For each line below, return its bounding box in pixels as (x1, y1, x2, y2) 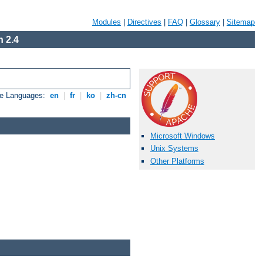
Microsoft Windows (150, 131, 215, 141)
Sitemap (227, 18, 255, 26)
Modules (92, 18, 121, 26)
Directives (127, 18, 161, 26)
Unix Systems (150, 144, 198, 153)
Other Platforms (150, 156, 204, 166)
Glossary (190, 18, 220, 26)
